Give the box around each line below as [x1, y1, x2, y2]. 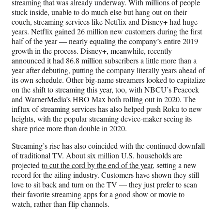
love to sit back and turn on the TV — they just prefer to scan [12, 179, 197, 190]
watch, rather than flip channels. [12, 199, 109, 209]
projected [12, 160, 42, 170]
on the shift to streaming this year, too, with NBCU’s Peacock [12, 84, 199, 95]
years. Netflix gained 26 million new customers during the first [12, 26, 202, 37]
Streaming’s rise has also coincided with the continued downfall [12, 140, 205, 151]
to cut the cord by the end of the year [42, 160, 153, 170]
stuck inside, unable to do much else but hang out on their [12, 7, 187, 17]
